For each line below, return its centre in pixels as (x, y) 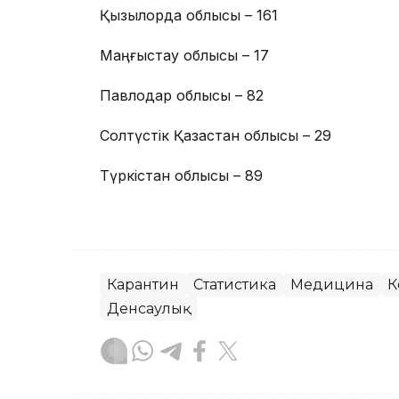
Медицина (332, 285)
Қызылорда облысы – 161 (189, 16)
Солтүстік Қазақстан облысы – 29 (216, 136)
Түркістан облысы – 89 (181, 176)
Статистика (235, 285)
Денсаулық (149, 309)
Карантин (143, 285)
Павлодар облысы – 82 (182, 96)
